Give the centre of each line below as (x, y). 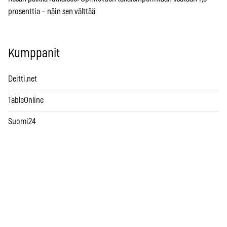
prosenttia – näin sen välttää (52, 12)
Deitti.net (23, 79)
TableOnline (26, 101)
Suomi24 (22, 122)
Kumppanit (34, 54)
